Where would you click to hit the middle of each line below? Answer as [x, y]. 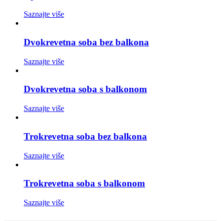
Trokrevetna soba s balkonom [84, 184]
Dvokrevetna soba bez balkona [86, 42]
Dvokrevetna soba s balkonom [85, 89]
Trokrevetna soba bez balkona [85, 136]
